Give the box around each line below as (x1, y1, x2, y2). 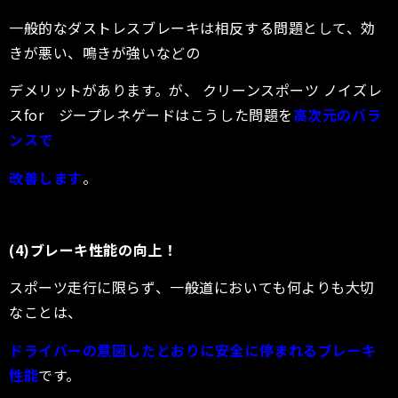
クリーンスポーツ (198, 79, 320, 101)
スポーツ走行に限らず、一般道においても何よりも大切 (9, 276, 375, 298)
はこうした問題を (175, 104, 293, 126)
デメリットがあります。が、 (9, 79, 199, 101)
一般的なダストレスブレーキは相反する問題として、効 (9, 16, 376, 38)
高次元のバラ (292, 104, 382, 126)
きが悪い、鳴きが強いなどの (9, 41, 201, 63)
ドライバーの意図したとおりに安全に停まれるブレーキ (9, 338, 377, 361)
